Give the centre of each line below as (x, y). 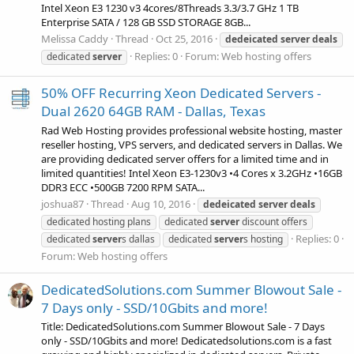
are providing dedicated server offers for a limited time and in (185, 158)
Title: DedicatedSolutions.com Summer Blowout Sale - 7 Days (183, 327)
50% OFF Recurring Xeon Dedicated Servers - (181, 93)
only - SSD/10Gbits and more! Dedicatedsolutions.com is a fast (186, 341)
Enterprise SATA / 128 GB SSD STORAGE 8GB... (146, 22)
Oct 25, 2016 (184, 39)
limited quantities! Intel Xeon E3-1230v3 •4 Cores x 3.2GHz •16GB (192, 173)
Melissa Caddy (75, 39)
